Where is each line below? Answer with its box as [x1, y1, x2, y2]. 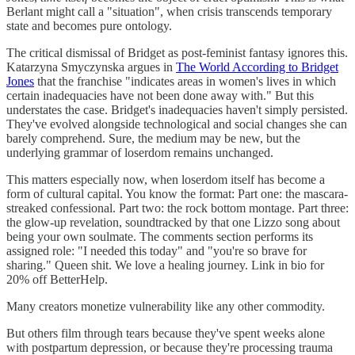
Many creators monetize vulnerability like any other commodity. [6, 300, 325, 314]
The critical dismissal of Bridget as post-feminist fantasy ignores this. [6, 46, 348, 60]
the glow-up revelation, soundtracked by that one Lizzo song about [6, 216, 340, 230]
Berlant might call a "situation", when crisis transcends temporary [6, 5, 332, 19]
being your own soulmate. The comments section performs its [6, 230, 313, 244]
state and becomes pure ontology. [6, 19, 172, 33]
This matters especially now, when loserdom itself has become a [6, 173, 325, 187]
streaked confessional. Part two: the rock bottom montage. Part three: [6, 201, 349, 216]
